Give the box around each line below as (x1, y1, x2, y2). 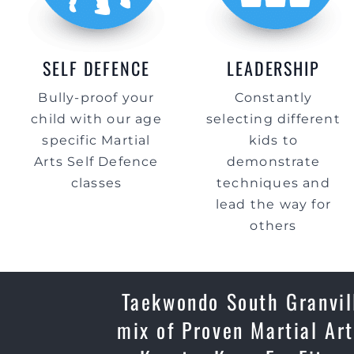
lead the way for (215, 197, 332, 212)
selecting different (206, 111, 341, 126)
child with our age (31, 111, 162, 126)
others (250, 218, 297, 233)
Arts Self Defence (34, 154, 159, 169)
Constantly (234, 90, 313, 105)
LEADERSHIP (226, 55, 321, 81)
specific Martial (42, 133, 151, 148)
